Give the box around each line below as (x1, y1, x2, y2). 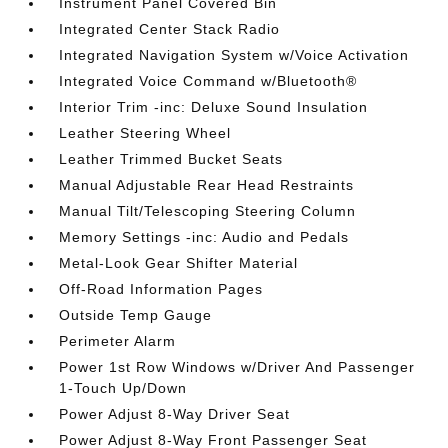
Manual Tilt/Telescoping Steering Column (59, 203, 357, 219)
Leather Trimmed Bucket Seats (59, 151, 284, 167)
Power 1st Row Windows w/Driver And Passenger (59, 359, 416, 375)
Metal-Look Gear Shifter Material (59, 255, 299, 271)
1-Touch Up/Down (59, 380, 188, 396)
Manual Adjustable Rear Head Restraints (59, 177, 355, 193)
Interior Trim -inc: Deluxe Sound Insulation (59, 99, 369, 115)
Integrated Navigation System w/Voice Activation (59, 47, 410, 63)
